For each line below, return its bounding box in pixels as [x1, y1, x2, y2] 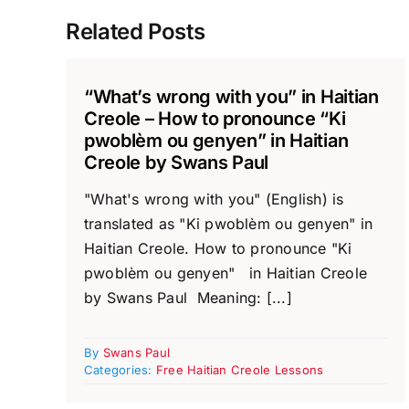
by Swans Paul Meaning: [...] [83, 288, 292, 307]
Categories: [83, 362, 156, 378]
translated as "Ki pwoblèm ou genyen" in [83, 214, 373, 233]
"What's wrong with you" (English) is [83, 189, 344, 208]
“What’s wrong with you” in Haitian [83, 85, 379, 108]
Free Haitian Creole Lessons [155, 362, 324, 378]
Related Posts [65, 17, 205, 45]
